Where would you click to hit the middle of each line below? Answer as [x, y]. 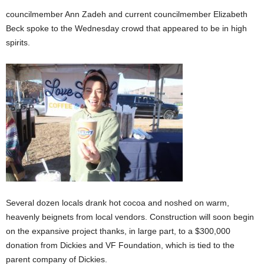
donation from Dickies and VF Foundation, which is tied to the [120, 245]
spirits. [19, 42]
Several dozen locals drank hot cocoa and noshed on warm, [118, 202]
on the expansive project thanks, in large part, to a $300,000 [118, 231]
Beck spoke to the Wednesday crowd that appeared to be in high [126, 28]
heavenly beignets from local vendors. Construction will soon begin [130, 217]
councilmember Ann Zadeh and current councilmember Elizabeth [127, 14]
